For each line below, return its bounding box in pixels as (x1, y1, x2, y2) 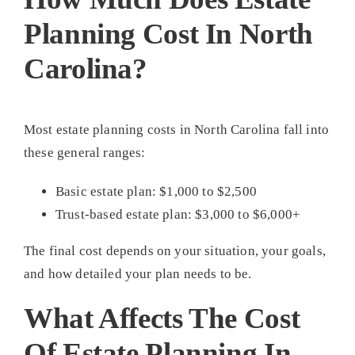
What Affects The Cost (23, 302, 300, 335)
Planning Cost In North (23, 17, 313, 50)
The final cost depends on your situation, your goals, (23, 243, 326, 259)
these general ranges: (23, 145, 146, 161)
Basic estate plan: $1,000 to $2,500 (55, 184, 257, 200)
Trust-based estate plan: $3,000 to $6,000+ (55, 207, 301, 223)
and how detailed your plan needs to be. (23, 266, 252, 282)
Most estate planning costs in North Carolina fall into (23, 122, 330, 138)
